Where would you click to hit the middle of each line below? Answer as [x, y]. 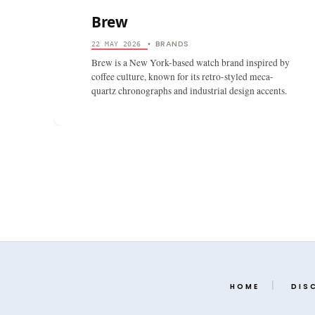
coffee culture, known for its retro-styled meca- [182, 76]
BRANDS [172, 43]
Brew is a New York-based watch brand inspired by [191, 62]
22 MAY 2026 [116, 43]
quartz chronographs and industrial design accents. [189, 90]
